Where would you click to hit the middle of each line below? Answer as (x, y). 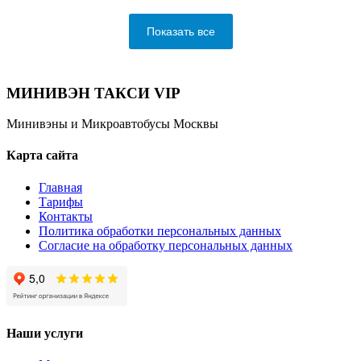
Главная (60, 187)
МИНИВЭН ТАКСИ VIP (93, 93)
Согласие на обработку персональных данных (166, 245)
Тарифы (61, 201)
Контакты (66, 216)
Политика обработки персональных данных (160, 230)
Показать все (180, 31)
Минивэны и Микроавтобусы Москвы (112, 124)
